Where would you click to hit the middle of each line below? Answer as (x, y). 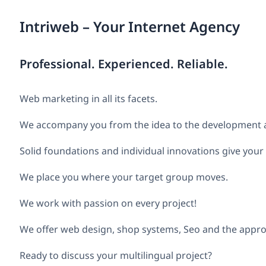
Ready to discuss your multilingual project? (116, 255)
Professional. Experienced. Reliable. (124, 64)
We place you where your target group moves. (124, 177)
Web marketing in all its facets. (88, 98)
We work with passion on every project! (108, 203)
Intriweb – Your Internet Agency (130, 26)
